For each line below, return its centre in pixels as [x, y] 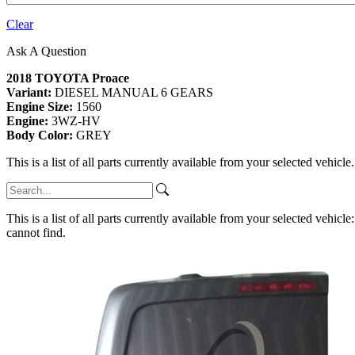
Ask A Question [46, 52]
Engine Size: [41, 107]
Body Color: [41, 136]
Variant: [31, 93]
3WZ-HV [76, 121]
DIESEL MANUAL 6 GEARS [134, 93]
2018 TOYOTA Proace [68, 78]
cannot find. [36, 233]
